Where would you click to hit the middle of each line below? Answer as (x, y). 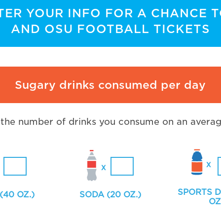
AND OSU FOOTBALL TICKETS (110, 29)
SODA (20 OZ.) (110, 194)
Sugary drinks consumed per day (110, 85)
